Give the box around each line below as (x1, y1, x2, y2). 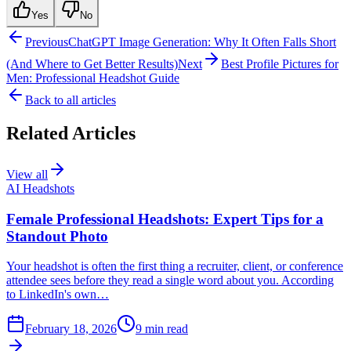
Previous (25, 35, 68, 49)
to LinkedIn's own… (6, 288, 109, 302)
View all (6, 167, 48, 181)
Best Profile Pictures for (221, 57, 338, 71)
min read (145, 322, 188, 336)
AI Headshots (6, 181, 74, 195)
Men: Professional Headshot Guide (6, 71, 179, 85)
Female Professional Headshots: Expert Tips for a (6, 210, 324, 227)
